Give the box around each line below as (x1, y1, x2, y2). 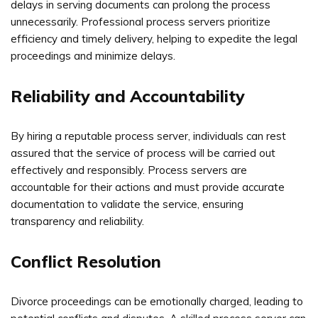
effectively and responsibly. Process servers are (11, 163, 247, 177)
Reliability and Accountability (11, 85, 245, 106)
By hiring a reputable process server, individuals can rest (11, 128, 286, 143)
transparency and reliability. (11, 214, 144, 228)
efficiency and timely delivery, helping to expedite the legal (11, 31, 297, 45)
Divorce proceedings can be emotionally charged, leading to (11, 294, 303, 308)
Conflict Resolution (11, 251, 161, 272)
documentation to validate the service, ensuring (11, 197, 243, 211)
